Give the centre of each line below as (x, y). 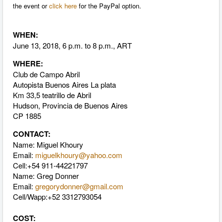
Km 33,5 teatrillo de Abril (52, 95)
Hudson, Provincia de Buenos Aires (70, 105)
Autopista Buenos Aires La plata (64, 84)
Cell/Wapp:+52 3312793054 (57, 196)
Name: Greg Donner (46, 175)
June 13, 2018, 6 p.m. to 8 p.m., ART (73, 45)
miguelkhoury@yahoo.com (79, 155)
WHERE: (28, 63)
